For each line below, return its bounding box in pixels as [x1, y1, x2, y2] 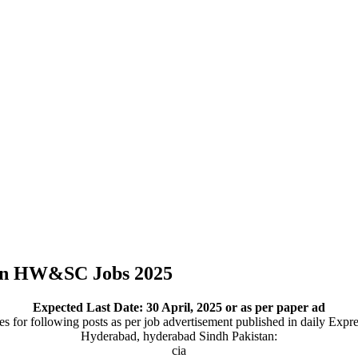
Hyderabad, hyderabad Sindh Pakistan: [81, 328, 277, 343]
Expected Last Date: [33, 300, 146, 314]
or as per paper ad [225, 300, 325, 314]
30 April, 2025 [146, 300, 225, 314]
